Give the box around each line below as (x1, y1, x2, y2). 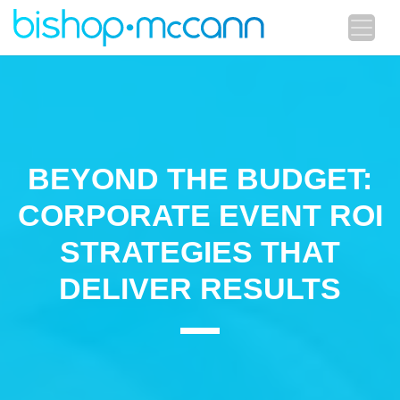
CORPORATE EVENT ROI (17, 198, 383, 232)
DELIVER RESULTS (59, 271, 341, 305)
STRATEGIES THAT (60, 235, 340, 269)
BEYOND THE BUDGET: (28, 162, 372, 196)
